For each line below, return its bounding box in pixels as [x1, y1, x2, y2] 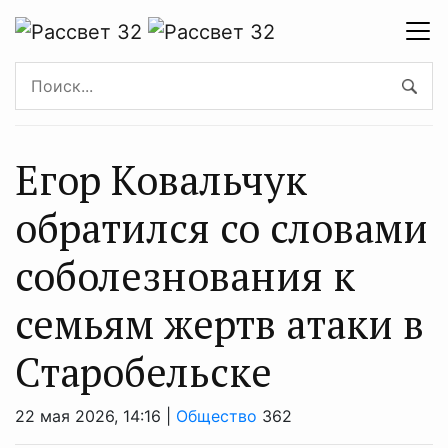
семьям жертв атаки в [15, 296, 424, 350]
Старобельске [15, 344, 272, 398]
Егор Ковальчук [15, 152, 307, 206]
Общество [176, 405, 257, 426]
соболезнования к [15, 248, 355, 302]
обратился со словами [15, 200, 428, 254]
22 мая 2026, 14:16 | [15, 405, 176, 426]
